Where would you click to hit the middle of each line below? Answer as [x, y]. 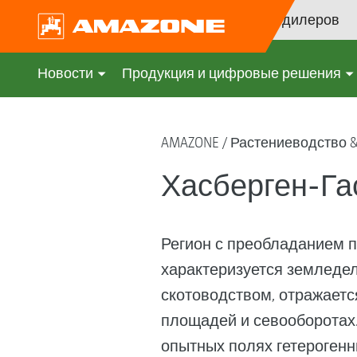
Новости [65, 73]
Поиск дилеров [289, 20]
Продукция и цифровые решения [231, 73]
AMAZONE [190, 142]
